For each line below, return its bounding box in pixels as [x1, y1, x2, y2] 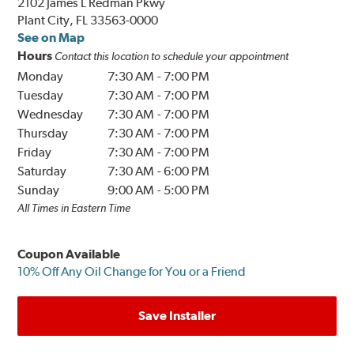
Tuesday [17, 88, 64, 104]
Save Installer [138, 308, 216, 324]
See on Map [17, 30, 85, 46]
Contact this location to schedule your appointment [55, 50, 289, 63]
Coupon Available [17, 247, 121, 262]
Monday [17, 69, 64, 85]
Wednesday [17, 107, 84, 122]
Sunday [17, 183, 60, 198]
